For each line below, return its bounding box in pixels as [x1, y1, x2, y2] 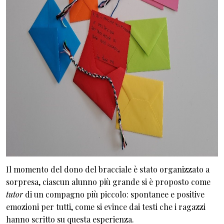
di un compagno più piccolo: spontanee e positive [23, 188, 204, 199]
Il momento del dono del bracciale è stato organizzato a [6, 163, 209, 174]
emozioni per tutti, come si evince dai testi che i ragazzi [6, 201, 205, 212]
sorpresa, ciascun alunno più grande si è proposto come [6, 176, 210, 187]
